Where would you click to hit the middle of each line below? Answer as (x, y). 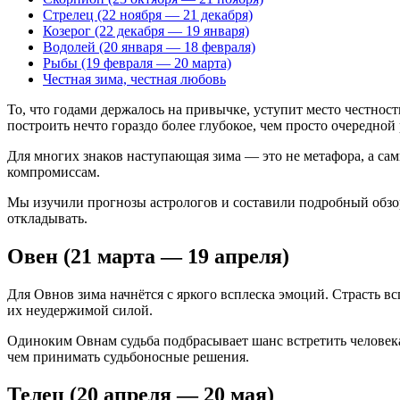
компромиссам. (54, 172)
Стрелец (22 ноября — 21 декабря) (148, 15)
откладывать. (47, 219)
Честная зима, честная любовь (134, 79)
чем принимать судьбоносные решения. (128, 357)
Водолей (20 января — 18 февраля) (149, 47)
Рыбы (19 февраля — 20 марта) (137, 63)
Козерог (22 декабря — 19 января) (146, 31)
